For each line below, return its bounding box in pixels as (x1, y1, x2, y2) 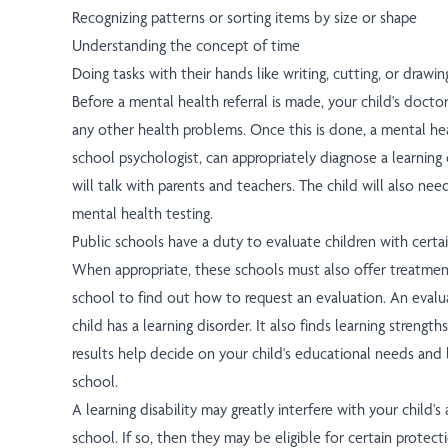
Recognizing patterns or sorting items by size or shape (72, 8, 417, 28)
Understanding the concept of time (72, 36, 300, 56)
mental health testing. (72, 204, 213, 224)
